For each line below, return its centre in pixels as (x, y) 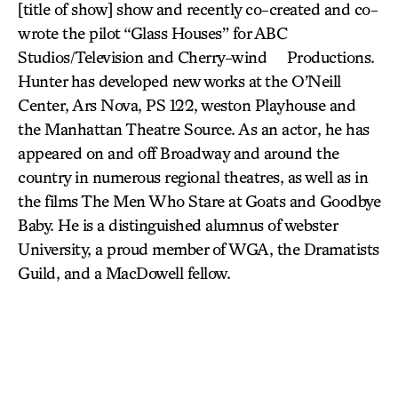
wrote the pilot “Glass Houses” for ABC (152, 33)
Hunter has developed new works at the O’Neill (179, 81)
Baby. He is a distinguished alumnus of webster (177, 225)
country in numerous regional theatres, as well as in (193, 177)
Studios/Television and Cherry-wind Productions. (196, 57)
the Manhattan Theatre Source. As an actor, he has (194, 129)
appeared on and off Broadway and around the (179, 153)
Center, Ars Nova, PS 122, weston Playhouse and (187, 105)
